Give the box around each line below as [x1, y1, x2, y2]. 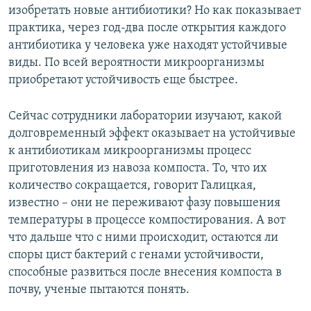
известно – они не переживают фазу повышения [8, 196, 280, 210]
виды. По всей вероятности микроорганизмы [8, 56, 264, 69]
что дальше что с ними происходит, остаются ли [8, 230, 278, 244]
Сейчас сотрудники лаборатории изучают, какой [8, 109, 282, 123]
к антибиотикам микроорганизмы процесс [8, 144, 251, 158]
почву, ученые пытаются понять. [8, 283, 190, 296]
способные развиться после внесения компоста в [8, 265, 282, 279]
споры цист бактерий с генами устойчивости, [8, 248, 264, 262]
